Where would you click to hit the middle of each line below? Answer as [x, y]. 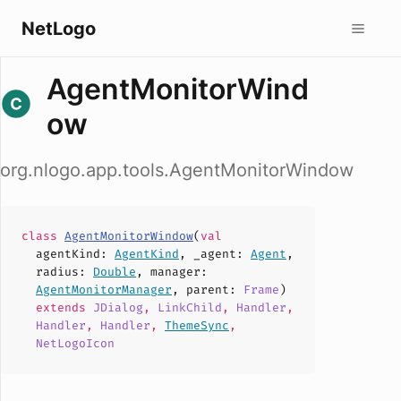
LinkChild [190, 307]
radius [57, 272]
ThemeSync [197, 325]
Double [115, 272]
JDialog [118, 307]
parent [208, 290]
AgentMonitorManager [104, 290]
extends [64, 307]
